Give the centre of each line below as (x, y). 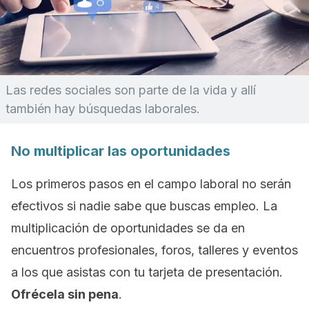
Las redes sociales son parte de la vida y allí (131, 90)
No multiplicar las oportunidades (121, 151)
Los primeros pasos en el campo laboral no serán (151, 184)
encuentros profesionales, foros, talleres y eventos (154, 250)
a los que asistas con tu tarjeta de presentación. (147, 272)
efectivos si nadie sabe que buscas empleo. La (144, 206)
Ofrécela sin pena (65, 294)
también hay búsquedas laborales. (103, 109)
